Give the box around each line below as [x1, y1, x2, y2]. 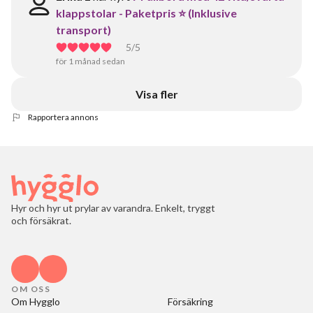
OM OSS [11, 284, 50, 294]
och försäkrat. [11, 214, 71, 226]
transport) [56, 23, 111, 36]
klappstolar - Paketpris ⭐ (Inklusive [56, 6, 237, 20]
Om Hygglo [11, 296, 60, 307]
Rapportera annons [28, 112, 99, 122]
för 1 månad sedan [56, 56, 125, 66]
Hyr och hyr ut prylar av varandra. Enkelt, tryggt [11, 202, 215, 214]
